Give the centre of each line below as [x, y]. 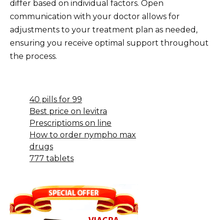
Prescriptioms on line [70, 123]
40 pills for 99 [56, 99]
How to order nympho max [83, 135]
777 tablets [52, 158]
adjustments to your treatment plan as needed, [104, 29]
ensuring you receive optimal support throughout [109, 43]
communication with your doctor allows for [95, 16]
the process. [33, 56]
